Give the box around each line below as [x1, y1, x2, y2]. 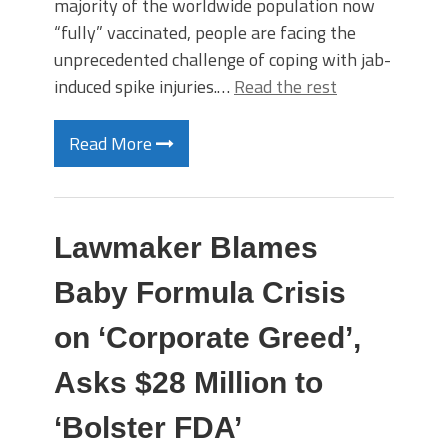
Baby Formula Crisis [54, 276, 346, 309]
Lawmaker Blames [54, 231, 318, 264]
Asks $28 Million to [54, 366, 323, 399]
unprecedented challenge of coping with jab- [54, 46, 391, 73]
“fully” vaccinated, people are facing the [54, 19, 356, 46]
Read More [69, 130, 156, 157]
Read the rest [234, 73, 337, 100]
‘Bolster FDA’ [54, 411, 242, 444]
